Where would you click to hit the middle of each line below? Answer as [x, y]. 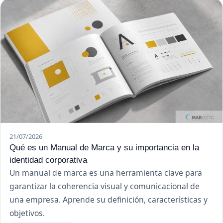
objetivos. [27, 213]
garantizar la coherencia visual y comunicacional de [105, 186]
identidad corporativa [48, 160]
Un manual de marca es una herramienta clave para [106, 173]
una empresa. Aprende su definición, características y [109, 200]
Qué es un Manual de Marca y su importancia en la [104, 148]
